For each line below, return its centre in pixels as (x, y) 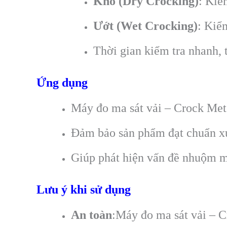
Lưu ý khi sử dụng (84, 189)
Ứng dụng (62, 82)
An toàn (91, 215)
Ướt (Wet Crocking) (145, 26)
